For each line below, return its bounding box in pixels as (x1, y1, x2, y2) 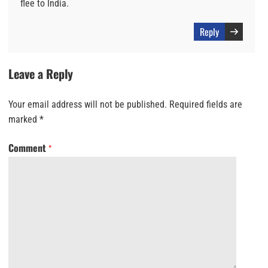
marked (8, 114, 39, 126)
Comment (8, 141, 48, 156)
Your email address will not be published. (8, 99, 167, 111)
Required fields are (169, 99, 242, 111)
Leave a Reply (8, 65, 73, 83)
